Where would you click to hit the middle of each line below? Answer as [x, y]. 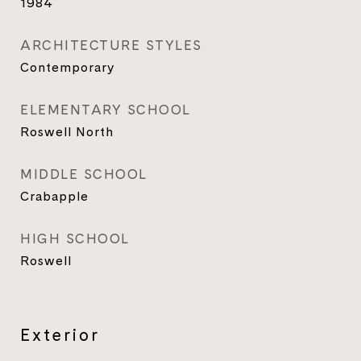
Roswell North [67, 131]
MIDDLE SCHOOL [84, 174]
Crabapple [54, 196]
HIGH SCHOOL [75, 239]
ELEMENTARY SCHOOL [106, 110]
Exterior [60, 334]
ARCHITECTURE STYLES [111, 45]
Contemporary [67, 67]
